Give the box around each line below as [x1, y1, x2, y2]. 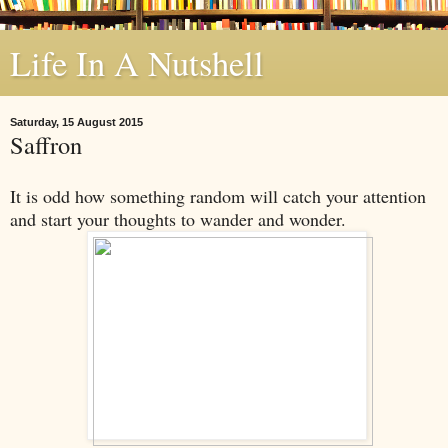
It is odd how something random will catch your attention [10, 183, 426, 208]
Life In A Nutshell [10, 40, 264, 86]
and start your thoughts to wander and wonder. [10, 206, 346, 231]
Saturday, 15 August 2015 [10, 116, 143, 128]
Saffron [10, 128, 82, 161]
